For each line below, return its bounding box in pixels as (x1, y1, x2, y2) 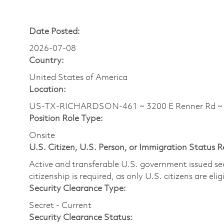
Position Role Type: (29, 114, 103, 123)
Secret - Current (29, 201, 91, 210)
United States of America (29, 73, 127, 82)
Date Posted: (29, 27, 80, 36)
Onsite (29, 131, 55, 140)
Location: (29, 85, 66, 94)
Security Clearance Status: (29, 213, 132, 222)
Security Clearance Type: (29, 184, 126, 193)
